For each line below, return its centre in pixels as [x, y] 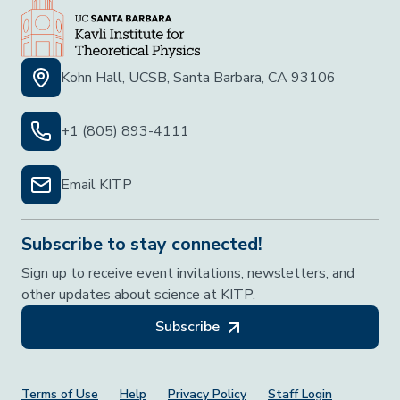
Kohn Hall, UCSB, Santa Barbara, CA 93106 [198, 78]
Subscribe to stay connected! [142, 245]
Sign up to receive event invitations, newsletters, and [188, 274]
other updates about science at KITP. [138, 295]
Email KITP [96, 185]
